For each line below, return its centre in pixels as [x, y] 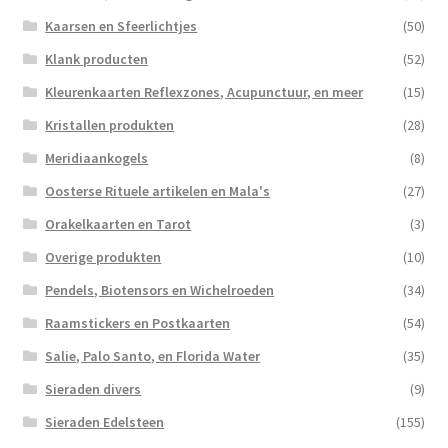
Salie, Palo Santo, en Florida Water [153, 356]
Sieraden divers [93, 389]
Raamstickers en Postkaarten [138, 323]
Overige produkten [103, 257]
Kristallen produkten [110, 125]
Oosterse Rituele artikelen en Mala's [158, 191]
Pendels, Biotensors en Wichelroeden [160, 290]
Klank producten [97, 59]
